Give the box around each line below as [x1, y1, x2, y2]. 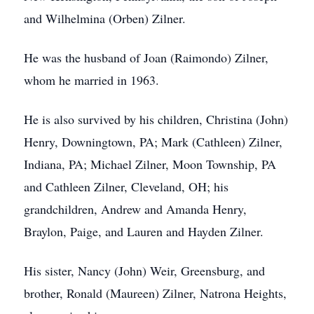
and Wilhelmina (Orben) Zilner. [24, 10, 186, 27]
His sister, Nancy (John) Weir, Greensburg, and [24, 262, 265, 279]
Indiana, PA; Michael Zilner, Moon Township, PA [24, 156, 276, 172]
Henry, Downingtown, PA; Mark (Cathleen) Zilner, [24, 133, 282, 150]
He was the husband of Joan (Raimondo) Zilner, [24, 49, 268, 66]
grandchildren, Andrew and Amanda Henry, [24, 200, 247, 217]
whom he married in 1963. [24, 71, 159, 88]
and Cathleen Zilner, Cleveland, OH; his [24, 178, 228, 195]
